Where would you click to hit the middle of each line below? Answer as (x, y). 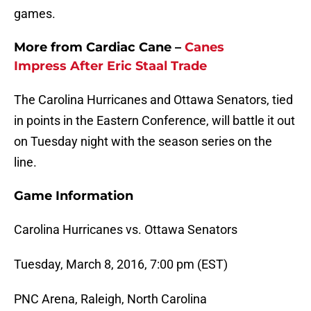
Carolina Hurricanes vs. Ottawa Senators (126, 230)
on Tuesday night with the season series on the (143, 142)
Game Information (74, 196)
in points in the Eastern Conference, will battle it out (154, 121)
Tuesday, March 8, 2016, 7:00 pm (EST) (121, 264)
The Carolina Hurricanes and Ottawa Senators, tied (153, 100)
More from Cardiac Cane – (99, 48)
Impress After (60, 66)
